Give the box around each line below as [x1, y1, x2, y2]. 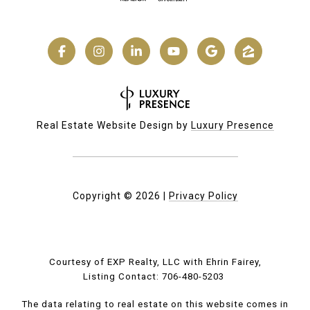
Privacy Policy [168, 190, 238, 202]
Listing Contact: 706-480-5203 [83, 271, 227, 282]
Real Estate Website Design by [36, 120, 191, 131]
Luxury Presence [190, 120, 274, 131]
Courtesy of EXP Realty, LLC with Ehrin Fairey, [48, 257, 262, 268]
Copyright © [72, 190, 133, 202]
